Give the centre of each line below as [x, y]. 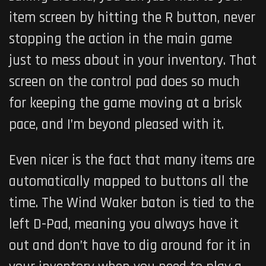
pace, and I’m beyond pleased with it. [116, 124]
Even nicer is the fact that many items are [132, 160]
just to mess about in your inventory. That [133, 60]
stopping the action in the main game [121, 39]
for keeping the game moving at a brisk [125, 103]
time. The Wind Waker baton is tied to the [132, 203]
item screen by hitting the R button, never [132, 18]
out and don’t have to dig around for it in [130, 246]
